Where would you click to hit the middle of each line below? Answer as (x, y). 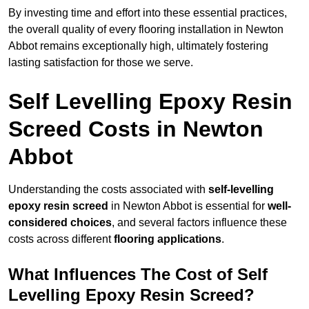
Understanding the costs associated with (108, 190)
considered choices (60, 223)
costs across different (61, 239)
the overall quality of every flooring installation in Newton (146, 30)
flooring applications (168, 239)
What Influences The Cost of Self (138, 275)
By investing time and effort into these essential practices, (148, 13)
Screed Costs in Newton (136, 129)
